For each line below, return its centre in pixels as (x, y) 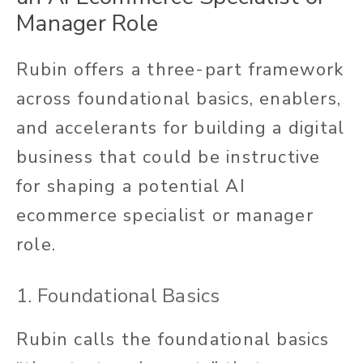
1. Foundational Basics (118, 296)
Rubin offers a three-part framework (180, 69)
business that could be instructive (169, 157)
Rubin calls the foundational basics (173, 340)
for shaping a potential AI (131, 186)
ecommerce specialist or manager (165, 215)
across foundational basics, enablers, (179, 98)
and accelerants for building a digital (181, 128)
